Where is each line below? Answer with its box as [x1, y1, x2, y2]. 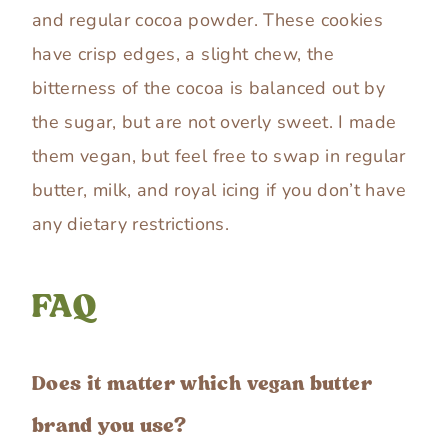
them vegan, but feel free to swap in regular [32, 144, 406, 169]
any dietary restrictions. [32, 212, 229, 237]
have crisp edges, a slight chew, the [32, 42, 334, 67]
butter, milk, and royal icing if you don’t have [32, 178, 406, 203]
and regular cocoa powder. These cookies [32, 8, 384, 33]
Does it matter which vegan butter [32, 368, 372, 398]
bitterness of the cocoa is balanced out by [32, 76, 386, 101]
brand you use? [32, 410, 187, 440]
